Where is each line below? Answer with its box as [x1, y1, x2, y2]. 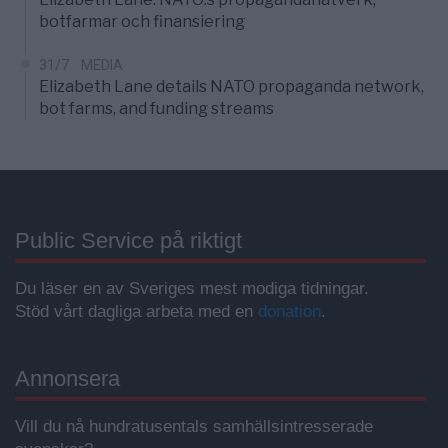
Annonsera [15, 366, 120, 392]
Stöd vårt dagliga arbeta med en [15, 302, 258, 322]
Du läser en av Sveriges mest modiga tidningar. [15, 279, 369, 299]
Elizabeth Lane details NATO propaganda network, [39, 77, 424, 97]
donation [258, 302, 321, 322]
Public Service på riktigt [15, 228, 242, 254]
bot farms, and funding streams [39, 99, 274, 119]
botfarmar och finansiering [39, 12, 245, 32]
